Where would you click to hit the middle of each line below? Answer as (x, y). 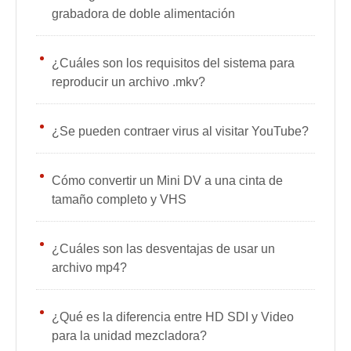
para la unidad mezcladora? (129, 336)
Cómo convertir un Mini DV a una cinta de (167, 181)
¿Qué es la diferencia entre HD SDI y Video (173, 317)
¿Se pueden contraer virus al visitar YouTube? (180, 131)
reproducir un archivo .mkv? (128, 82)
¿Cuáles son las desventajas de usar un (163, 249)
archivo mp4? (89, 268)
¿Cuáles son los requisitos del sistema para (173, 63)
